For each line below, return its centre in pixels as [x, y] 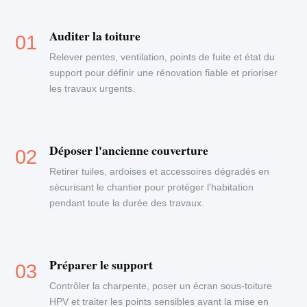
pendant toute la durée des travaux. [127, 203]
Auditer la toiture [95, 36]
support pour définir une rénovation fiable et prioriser [164, 73]
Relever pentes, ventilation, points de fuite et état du [162, 57]
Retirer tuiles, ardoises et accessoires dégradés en [160, 171]
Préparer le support [101, 265]
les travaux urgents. [93, 88]
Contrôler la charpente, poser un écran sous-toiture [161, 286]
